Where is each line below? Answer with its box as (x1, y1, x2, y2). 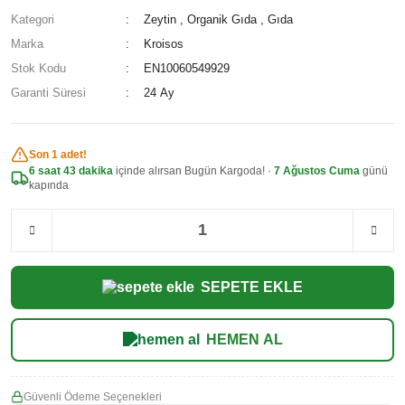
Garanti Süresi (11, 85, 86, 99)
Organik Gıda (187, 12, 258, 26)
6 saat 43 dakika (29, 164, 113, 177)
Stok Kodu (11, 61, 66, 75)
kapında (29, 178, 69, 192)
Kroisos (144, 36, 184, 51)
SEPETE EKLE (201, 278, 303, 295)
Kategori (11, 12, 54, 26)
